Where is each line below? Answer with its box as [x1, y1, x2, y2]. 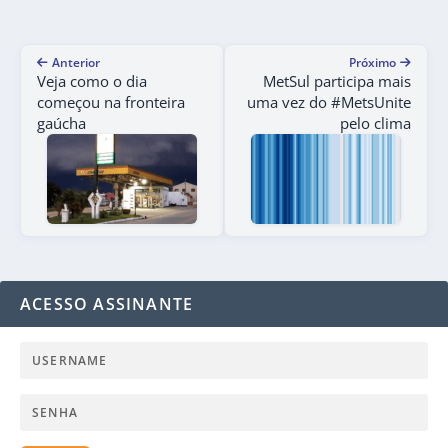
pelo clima [340, 113, 411, 134]
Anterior [52, 54, 100, 72]
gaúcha [37, 113, 86, 134]
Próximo [349, 54, 396, 72]
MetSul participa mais [263, 71, 411, 92]
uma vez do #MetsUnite [247, 92, 411, 113]
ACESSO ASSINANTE [20, 293, 194, 316]
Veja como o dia [37, 71, 147, 92]
